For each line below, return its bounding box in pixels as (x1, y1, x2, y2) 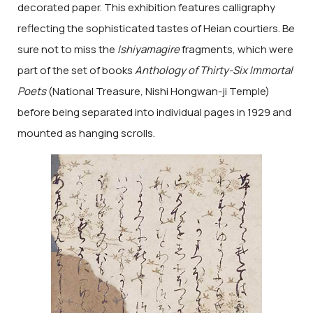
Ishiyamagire (117, 41, 180, 57)
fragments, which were (180, 41, 293, 57)
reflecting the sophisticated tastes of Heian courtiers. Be (17, 20, 295, 36)
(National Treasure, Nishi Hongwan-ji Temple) (46, 83, 270, 99)
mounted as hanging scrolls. (17, 125, 155, 140)
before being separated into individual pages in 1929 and (17, 104, 291, 119)
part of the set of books (17, 62, 133, 78)
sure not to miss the (17, 41, 117, 57)
